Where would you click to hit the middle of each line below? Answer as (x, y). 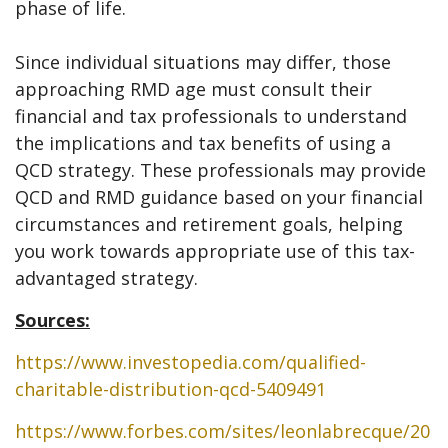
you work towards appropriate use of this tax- (215, 251)
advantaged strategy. (106, 278)
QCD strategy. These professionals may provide (220, 170)
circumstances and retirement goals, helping (209, 224)
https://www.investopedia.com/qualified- (190, 362)
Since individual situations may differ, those (203, 62)
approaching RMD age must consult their (193, 89)
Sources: (52, 320)
